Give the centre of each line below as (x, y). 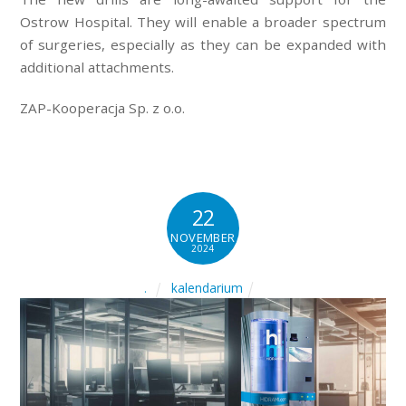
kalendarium (208, 288)
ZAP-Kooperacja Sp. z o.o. (103, 108)
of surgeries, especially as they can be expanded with (203, 45)
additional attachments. (97, 68)
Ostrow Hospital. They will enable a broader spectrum (203, 22)
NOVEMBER (203, 238)
